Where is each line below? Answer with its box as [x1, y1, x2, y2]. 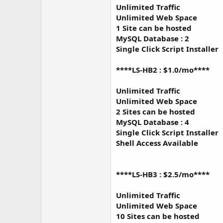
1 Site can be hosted [116, 23, 192, 33]
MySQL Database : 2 [116, 33, 189, 43]
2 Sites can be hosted [116, 107, 195, 116]
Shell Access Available [116, 138, 198, 148]
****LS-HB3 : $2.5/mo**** [116, 169, 210, 179]
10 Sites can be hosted [116, 211, 200, 221]
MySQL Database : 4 [116, 117, 189, 127]
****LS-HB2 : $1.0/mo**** [116, 65, 210, 75]
